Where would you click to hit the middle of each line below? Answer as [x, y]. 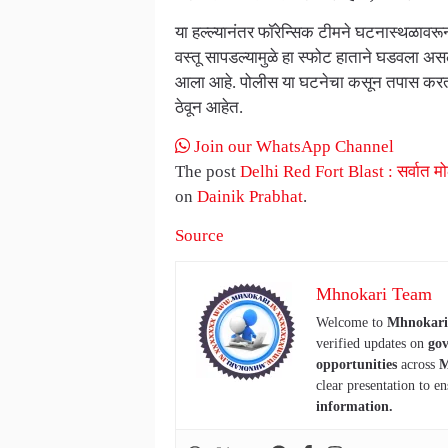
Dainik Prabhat [249, 196]
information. [354, 407]
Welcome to [351, 323]
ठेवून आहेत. [208, 108]
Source [199, 235]
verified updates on [371, 344]
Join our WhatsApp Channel [291, 146]
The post [207, 171]
